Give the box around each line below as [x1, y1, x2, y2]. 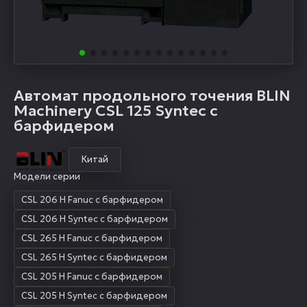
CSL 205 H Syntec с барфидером [21, 290, 167, 302]
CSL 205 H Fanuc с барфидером [21, 271, 162, 283]
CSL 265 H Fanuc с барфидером [21, 232, 162, 245]
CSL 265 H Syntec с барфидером [21, 251, 167, 264]
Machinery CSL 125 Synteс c [14, 101, 218, 121]
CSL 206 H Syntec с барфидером [21, 213, 168, 225]
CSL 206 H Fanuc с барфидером [21, 194, 163, 206]
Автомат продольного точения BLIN [14, 86, 291, 106]
